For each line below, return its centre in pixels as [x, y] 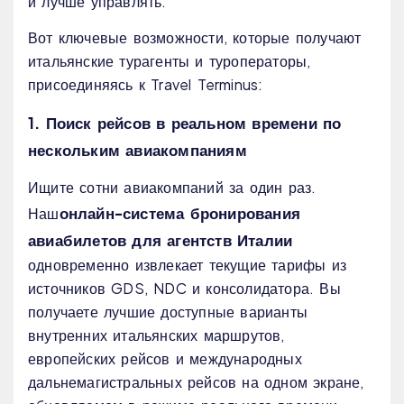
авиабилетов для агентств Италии [161, 240]
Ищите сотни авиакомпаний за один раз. [172, 188]
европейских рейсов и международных [165, 359]
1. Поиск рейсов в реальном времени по [185, 123]
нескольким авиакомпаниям [138, 150]
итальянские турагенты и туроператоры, [170, 61]
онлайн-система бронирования [180, 213]
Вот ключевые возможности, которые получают [195, 38]
